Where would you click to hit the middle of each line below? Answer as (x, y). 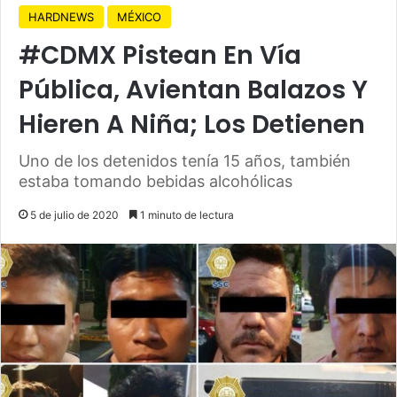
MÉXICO (139, 16)
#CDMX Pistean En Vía (160, 55)
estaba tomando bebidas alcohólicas (156, 181)
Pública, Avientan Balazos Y (193, 90)
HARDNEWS (61, 16)
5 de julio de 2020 (74, 214)
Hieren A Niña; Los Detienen (192, 124)
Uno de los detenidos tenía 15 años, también (185, 160)
